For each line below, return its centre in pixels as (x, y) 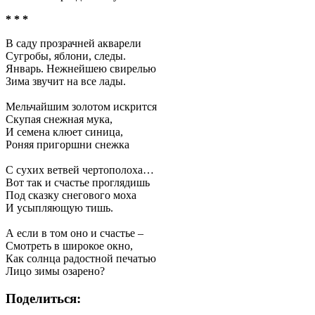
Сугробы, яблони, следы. (66, 56)
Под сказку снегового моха (71, 195)
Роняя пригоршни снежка (67, 144)
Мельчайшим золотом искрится (81, 107)
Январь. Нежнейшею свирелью (81, 69)
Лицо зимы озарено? (55, 271)
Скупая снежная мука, (59, 119)
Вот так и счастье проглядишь (78, 182)
